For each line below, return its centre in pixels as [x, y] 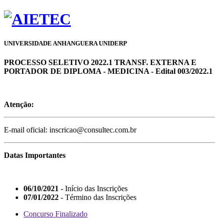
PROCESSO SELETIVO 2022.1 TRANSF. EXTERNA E [100, 62]
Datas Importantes [35, 155]
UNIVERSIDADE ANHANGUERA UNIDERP [66, 43]
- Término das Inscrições [98, 197]
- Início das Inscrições [93, 188]
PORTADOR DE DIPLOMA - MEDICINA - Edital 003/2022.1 [108, 71]
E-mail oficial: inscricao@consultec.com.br [70, 130]
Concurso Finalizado [55, 214]
